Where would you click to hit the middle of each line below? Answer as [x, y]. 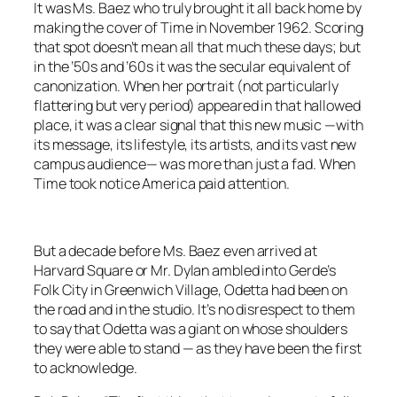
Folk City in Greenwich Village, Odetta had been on [191, 290]
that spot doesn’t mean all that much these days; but [197, 47]
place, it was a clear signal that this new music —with [198, 125]
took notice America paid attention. [179, 183]
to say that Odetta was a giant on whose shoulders [191, 329]
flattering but [77, 105]
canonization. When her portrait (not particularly [187, 86]
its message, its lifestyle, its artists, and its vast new [195, 144]
